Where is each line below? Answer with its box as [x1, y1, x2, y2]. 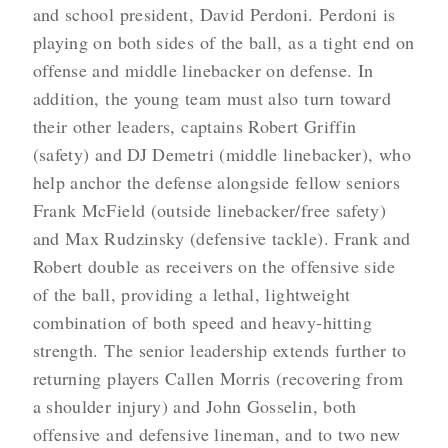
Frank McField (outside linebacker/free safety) [32, 198, 387, 223]
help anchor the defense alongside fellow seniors [32, 170, 400, 195]
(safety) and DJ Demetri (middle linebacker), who [32, 142, 411, 167]
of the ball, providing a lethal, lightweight [32, 282, 351, 307]
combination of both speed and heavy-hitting [32, 310, 373, 335]
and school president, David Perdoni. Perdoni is [32, 2, 396, 27]
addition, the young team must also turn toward [32, 86, 392, 111]
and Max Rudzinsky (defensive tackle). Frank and [32, 226, 411, 251]
